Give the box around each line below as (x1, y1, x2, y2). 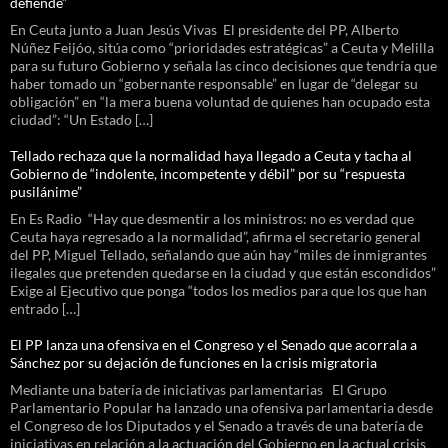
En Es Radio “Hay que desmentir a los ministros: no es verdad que (10, 209, 414, 227)
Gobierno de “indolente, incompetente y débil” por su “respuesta (10, 164, 405, 182)
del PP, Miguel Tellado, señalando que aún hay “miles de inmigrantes (10, 245, 427, 263)
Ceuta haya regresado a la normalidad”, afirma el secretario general (10, 227, 421, 245)
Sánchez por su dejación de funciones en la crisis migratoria (10, 353, 380, 371)
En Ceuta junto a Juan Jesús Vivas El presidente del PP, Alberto (10, 20, 399, 38)
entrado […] (10, 299, 80, 317)
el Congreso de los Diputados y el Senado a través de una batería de (10, 416, 423, 434)
